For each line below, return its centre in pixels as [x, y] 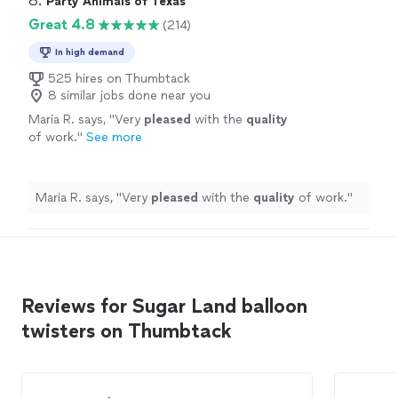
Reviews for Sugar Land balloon [164, 306]
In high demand [90, 52]
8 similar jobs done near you [129, 96]
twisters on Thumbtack [127, 331]
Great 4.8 [62, 25]
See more [114, 138]
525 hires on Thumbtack [119, 79]
